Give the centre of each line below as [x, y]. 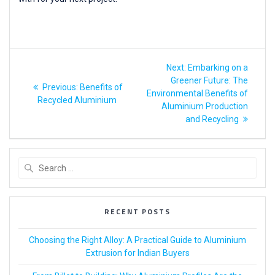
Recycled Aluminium [78, 100]
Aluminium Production [205, 107]
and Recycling [212, 119]
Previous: [60, 87]
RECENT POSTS [137, 212]
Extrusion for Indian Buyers [137, 253]
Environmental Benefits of [197, 94]
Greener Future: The [209, 81]
